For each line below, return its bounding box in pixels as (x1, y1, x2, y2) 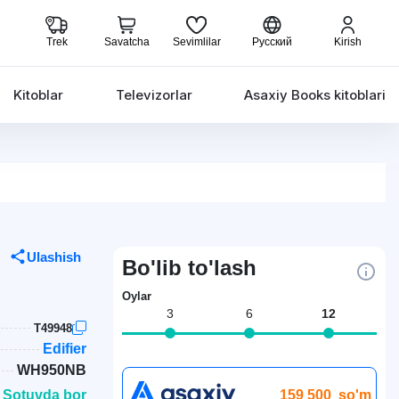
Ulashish (27, 249, 81, 265)
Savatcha (103, 36, 150, 48)
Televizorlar (115, 86, 192, 103)
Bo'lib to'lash (122, 256, 256, 280)
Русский (252, 36, 292, 48)
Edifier (43, 341, 86, 356)
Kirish (334, 36, 362, 48)
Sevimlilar (172, 36, 221, 48)
